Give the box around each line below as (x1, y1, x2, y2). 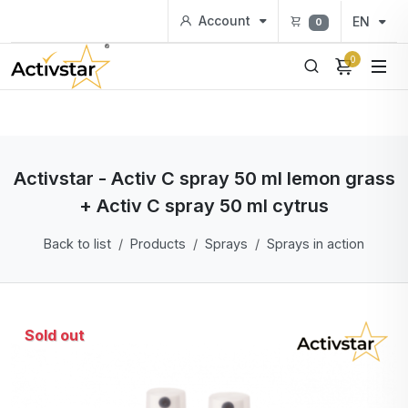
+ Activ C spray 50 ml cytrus (79, 195, 329, 217)
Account (195, 13, 255, 28)
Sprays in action (267, 236, 364, 251)
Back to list (44, 236, 111, 251)
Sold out (25, 326, 85, 344)
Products (130, 236, 186, 251)
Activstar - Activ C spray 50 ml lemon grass (13, 168, 395, 189)
